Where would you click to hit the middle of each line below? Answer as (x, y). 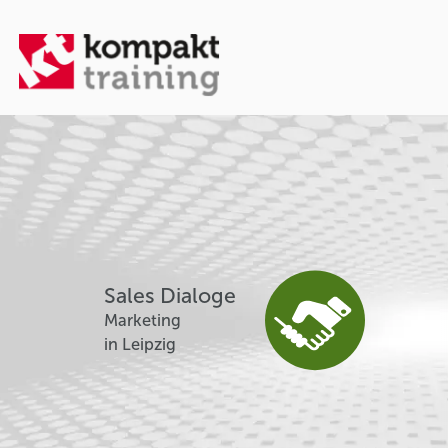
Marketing (143, 321)
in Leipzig (140, 345)
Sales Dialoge (170, 296)
